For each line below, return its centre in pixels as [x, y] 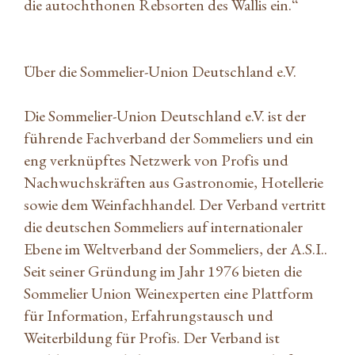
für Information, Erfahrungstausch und [149, 315]
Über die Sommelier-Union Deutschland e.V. [160, 71]
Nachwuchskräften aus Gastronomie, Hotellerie [174, 182]
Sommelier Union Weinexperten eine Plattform [168, 293]
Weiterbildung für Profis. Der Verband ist [152, 337]
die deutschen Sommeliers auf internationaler [163, 226]
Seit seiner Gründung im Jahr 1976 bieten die [163, 271]
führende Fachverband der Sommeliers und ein [169, 137]
